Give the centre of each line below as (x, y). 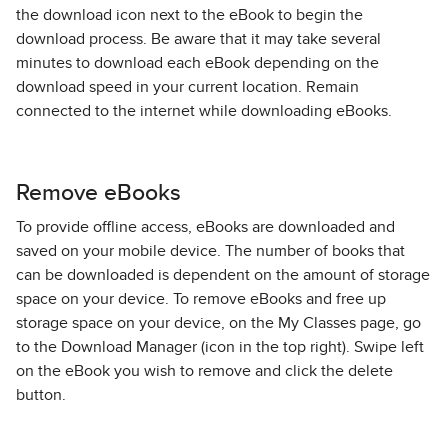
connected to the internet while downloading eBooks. (204, 111)
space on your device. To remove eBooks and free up (201, 299)
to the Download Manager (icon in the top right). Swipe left (220, 347)
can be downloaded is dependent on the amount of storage (223, 275)
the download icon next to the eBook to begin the (189, 15)
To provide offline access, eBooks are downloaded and (205, 227)
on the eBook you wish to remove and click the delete (204, 371)
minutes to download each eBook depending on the (197, 63)
